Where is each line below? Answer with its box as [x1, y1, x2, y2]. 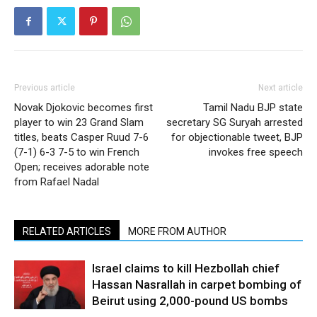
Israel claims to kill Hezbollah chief [92, 261, 279, 275]
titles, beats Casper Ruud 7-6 [14, 131, 149, 144]
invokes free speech [209, 146, 303, 158]
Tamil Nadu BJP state [203, 101, 303, 114]
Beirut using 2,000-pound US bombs [92, 294, 288, 308]
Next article [258, 83, 303, 93]
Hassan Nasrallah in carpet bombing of [92, 277, 301, 292]
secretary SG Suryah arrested [166, 116, 303, 129]
